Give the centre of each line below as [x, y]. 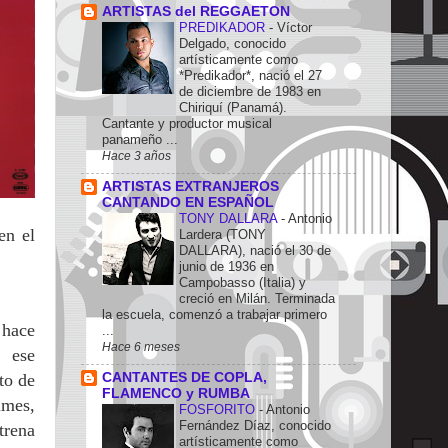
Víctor [294, 28]
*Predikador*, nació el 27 [250, 76]
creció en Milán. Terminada [257, 299]
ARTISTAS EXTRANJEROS [190, 187]
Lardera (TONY [222, 235]
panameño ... [140, 140]
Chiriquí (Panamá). [233, 108]
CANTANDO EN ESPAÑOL [188, 203]
